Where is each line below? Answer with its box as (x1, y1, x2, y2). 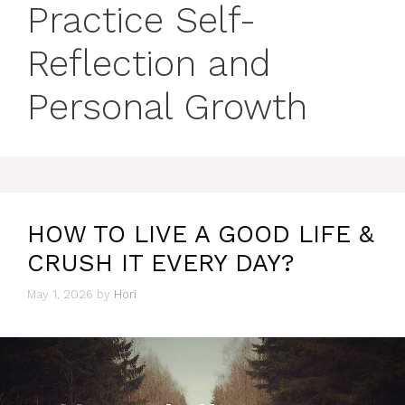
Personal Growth (27, 86, 307, 128)
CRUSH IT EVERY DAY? (27, 249, 295, 278)
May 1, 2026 (27, 287, 93, 301)
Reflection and (27, 42, 271, 85)
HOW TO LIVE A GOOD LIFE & (27, 220, 374, 249)
